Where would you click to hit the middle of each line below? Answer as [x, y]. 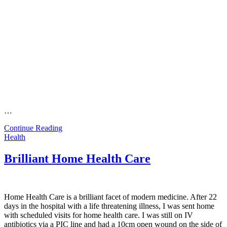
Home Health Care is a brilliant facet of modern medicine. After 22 [110, 197]
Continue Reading [33, 128]
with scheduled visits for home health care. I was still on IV [99, 215]
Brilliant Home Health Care [77, 158]
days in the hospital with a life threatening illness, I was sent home [109, 206]
